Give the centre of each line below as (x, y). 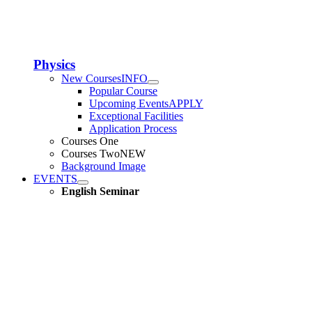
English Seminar (100, 191)
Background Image (103, 166)
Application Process (133, 128)
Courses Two (91, 154)
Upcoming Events (129, 103)
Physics (54, 64)
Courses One (90, 141)
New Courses (91, 78)
